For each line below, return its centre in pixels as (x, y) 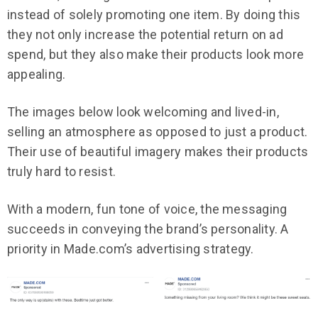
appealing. (38, 75)
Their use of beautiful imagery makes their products (158, 152)
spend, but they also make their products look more (156, 55)
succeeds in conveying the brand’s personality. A (148, 229)
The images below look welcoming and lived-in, (143, 112)
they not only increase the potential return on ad (145, 35)
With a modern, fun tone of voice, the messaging (147, 209)
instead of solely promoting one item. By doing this (154, 15)
